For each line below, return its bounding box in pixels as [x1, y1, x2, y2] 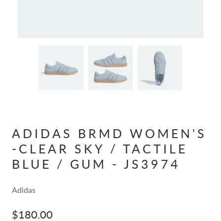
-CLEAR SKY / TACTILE [12, 141, 187, 156]
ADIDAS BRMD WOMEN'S [12, 126, 207, 141]
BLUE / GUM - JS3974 [12, 156, 181, 171]
